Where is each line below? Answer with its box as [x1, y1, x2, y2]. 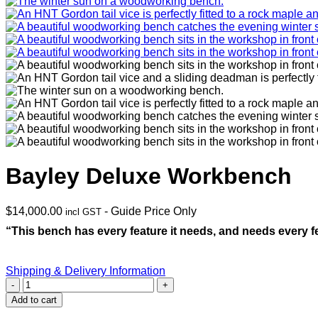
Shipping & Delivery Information [6, 264, 165, 277]
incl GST [65, 206, 102, 217]
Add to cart [11, 294, 57, 305]
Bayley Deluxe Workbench [6, 163, 292, 190]
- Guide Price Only [104, 204, 197, 217]
